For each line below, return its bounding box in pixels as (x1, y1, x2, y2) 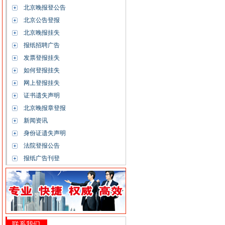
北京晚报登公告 (24, 4, 66, 11)
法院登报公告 (24, 142, 60, 149)
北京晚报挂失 (24, 29, 60, 36)
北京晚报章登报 (24, 104, 66, 111)
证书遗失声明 (24, 92, 60, 99)
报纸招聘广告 (24, 42, 60, 49)
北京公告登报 (24, 17, 60, 24)
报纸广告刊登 (24, 155, 60, 162)
